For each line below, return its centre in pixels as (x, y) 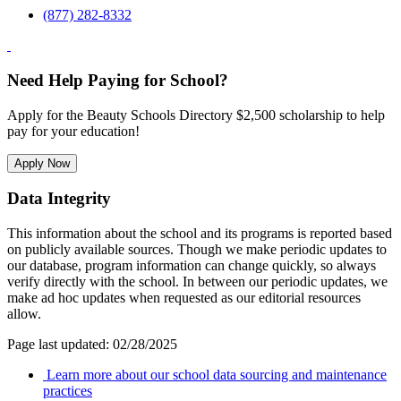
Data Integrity (59, 199)
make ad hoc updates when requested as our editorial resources (184, 297)
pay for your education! (73, 131)
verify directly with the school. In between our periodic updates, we (197, 281)
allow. (24, 313)
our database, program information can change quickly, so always (192, 265)
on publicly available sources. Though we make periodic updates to (197, 249)
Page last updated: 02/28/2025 (92, 344)
